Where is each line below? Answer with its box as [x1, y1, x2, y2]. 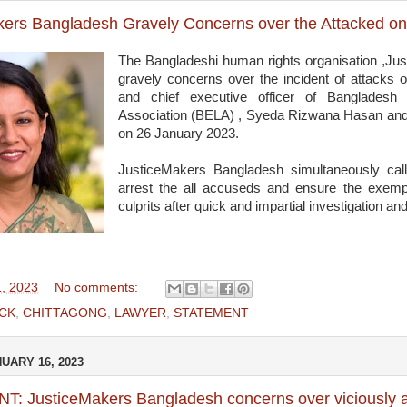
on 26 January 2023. [117, 125, 239, 141]
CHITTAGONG [23, 306, 107, 321]
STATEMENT [174, 306, 249, 321]
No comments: [54, 281, 142, 295]
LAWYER [114, 306, 166, 321]
